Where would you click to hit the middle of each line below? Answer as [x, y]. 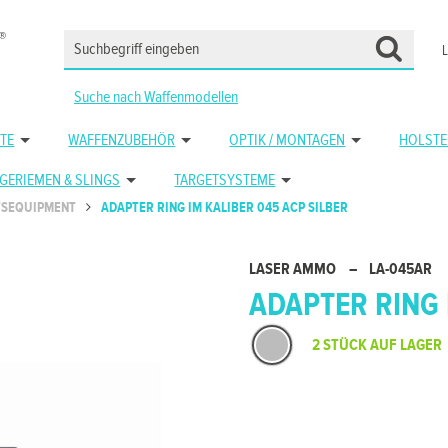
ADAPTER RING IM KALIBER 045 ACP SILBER [225, 208]
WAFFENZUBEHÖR [122, 140]
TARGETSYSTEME [225, 180]
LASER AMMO [294, 269]
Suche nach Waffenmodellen [156, 97]
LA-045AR [400, 269]
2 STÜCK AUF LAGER [377, 345]
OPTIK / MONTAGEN [287, 140]
